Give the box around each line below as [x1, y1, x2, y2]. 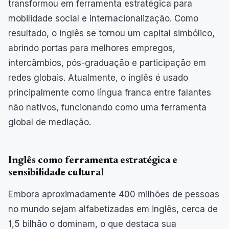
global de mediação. [8, 117, 91, 127]
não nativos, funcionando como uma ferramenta [8, 102, 207, 112]
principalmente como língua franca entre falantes [8, 87, 211, 98]
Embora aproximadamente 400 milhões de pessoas [8, 189, 219, 199]
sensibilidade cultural [8, 167, 104, 178]
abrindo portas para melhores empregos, [8, 42, 175, 53]
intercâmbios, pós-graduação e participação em [8, 57, 206, 68]
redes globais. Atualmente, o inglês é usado [8, 72, 188, 83]
